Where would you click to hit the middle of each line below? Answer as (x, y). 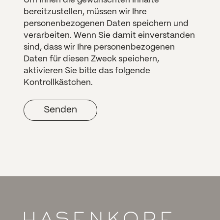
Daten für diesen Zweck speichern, (91, 59)
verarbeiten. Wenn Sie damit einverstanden (109, 36)
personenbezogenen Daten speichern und (106, 24)
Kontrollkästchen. (59, 83)
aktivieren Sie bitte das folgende (87, 71)
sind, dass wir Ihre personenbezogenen (99, 47)
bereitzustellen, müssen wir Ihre (85, 12)
